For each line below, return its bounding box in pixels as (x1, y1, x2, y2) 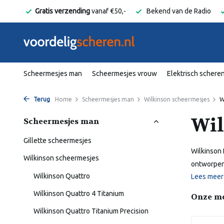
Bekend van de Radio (145, 7, 211, 15)
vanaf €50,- (90, 7, 126, 15)
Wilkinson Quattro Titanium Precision (33, 207, 148, 215)
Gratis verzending (35, 7, 90, 15)
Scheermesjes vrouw (92, 69, 157, 77)
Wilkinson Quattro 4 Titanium (33, 189, 124, 197)
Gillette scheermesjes (23, 136, 91, 144)
